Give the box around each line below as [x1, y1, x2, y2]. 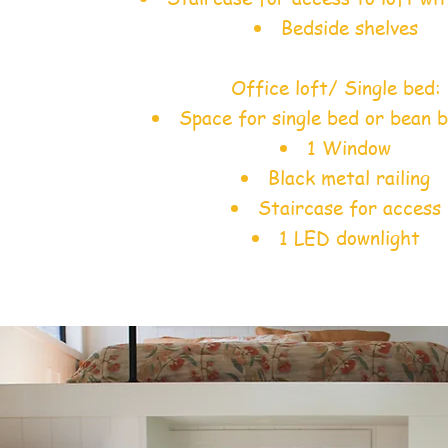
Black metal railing [268, 165, 430, 192]
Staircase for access [257, 195, 441, 222]
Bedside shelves [280, 15, 418, 42]
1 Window [307, 135, 391, 162]
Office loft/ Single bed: [230, 75, 441, 102]
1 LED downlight [278, 225, 420, 252]
